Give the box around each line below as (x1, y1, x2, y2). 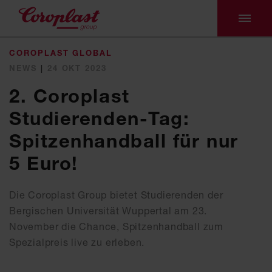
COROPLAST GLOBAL (9, 48, 113, 58)
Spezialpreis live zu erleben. (9, 236, 145, 248)
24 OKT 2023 (47, 63, 107, 73)
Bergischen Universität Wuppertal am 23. (9, 205, 208, 217)
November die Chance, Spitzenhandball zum (9, 220, 223, 233)
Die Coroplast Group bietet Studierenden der (9, 189, 223, 201)
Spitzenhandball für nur (9, 129, 239, 152)
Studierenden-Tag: (9, 107, 190, 130)
